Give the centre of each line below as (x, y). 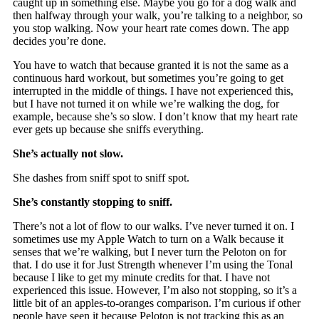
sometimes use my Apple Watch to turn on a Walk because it (148, 239)
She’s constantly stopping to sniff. (93, 202)
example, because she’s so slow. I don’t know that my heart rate (156, 116)
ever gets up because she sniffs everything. (109, 129)
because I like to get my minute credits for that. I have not (142, 277)
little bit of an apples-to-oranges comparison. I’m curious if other (157, 303)
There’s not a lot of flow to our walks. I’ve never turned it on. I (154, 226)
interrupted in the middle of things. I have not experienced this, (153, 90)
